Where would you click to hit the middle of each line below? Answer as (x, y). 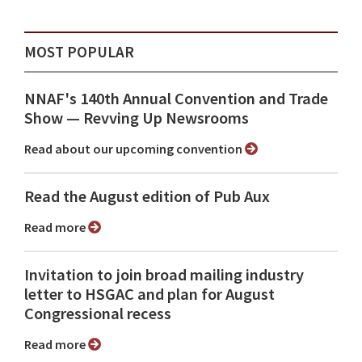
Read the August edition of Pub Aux (147, 196)
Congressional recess (98, 313)
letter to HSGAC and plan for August (149, 294)
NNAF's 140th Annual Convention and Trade (176, 98)
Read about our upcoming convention (138, 148)
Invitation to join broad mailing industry (164, 274)
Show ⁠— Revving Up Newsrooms (137, 118)
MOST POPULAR (79, 51)
